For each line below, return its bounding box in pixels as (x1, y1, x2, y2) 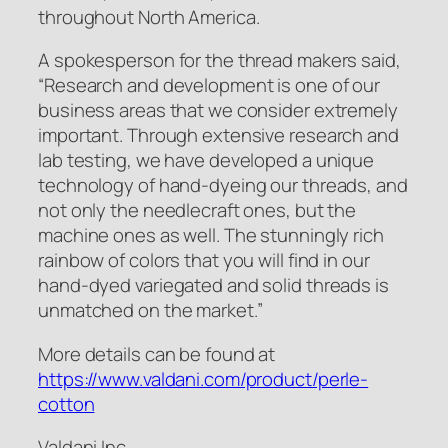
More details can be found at (38, 340, 276, 367)
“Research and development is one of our (38, 72, 381, 99)
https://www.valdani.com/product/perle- (38, 365, 369, 392)
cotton (38, 390, 95, 417)
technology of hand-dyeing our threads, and (38, 172, 408, 199)
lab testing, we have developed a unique (38, 147, 375, 174)
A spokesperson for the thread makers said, (38, 47, 401, 74)
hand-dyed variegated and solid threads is (38, 272, 389, 299)
